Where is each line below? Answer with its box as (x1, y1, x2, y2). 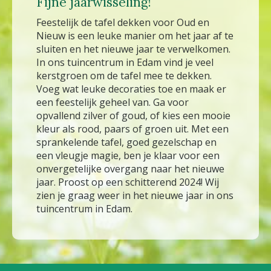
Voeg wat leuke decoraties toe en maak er (36, 82, 226, 96)
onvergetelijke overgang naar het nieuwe (36, 162, 224, 176)
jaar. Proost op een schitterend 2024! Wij (36, 175, 219, 189)
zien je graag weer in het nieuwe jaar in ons (36, 189, 233, 203)
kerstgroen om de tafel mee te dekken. (36, 69, 212, 83)
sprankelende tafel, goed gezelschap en (36, 135, 217, 149)
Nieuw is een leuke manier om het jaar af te (36, 29, 233, 43)
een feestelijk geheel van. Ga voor (36, 96, 189, 109)
